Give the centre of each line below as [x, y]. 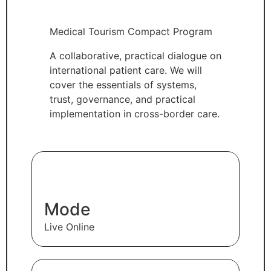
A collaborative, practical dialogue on [135, 55]
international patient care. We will [126, 70]
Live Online [69, 227]
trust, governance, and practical [122, 99]
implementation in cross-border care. [135, 113]
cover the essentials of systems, [123, 84]
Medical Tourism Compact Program [131, 31]
